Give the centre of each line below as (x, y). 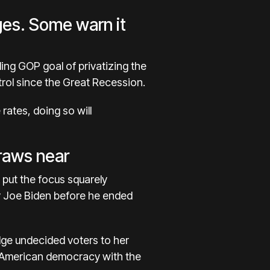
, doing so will (60, 111)
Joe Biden (27, 196)
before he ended (93, 196)
